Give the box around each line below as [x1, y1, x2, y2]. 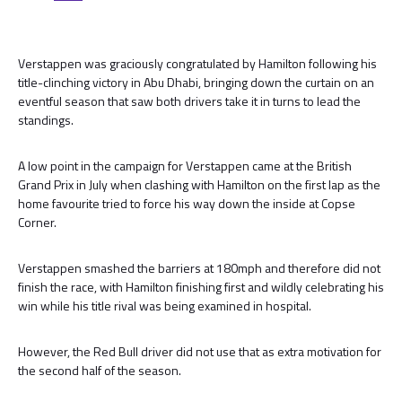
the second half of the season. [18, 361, 181, 380]
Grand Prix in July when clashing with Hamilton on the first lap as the [18, 175, 380, 194]
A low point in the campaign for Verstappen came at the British [18, 156, 352, 175]
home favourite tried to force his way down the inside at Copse [18, 194, 355, 213]
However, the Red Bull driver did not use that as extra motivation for [18, 342, 381, 361]
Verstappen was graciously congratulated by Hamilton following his [18, 54, 377, 73]
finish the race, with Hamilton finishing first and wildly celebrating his [18, 277, 384, 296]
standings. [18, 110, 74, 129]
